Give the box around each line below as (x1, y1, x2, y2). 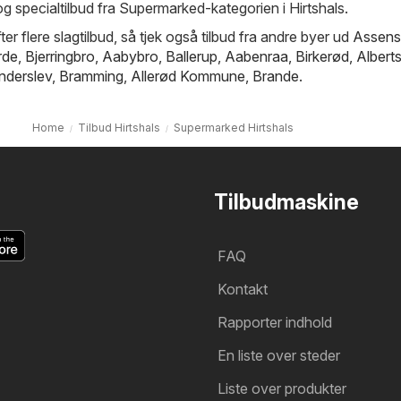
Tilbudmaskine (214, 190, 359, 216)
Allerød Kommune (131, 67, 245, 86)
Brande (252, 67, 299, 86)
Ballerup (166, 47, 218, 66)
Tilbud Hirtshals (77, 121, 160, 135)
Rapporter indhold (218, 313, 332, 332)
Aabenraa (225, 47, 288, 66)
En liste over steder (218, 346, 340, 365)
